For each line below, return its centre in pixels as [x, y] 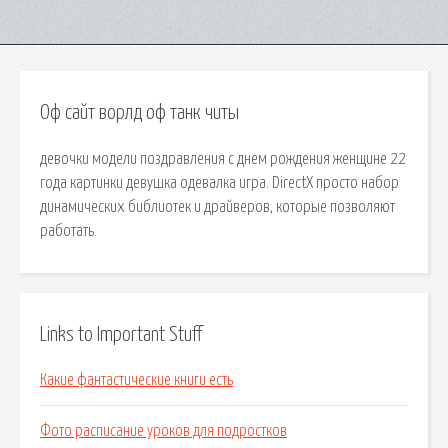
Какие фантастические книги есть [136, 380]
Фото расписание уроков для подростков [163, 431]
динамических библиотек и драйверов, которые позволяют [217, 206]
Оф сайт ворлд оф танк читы [139, 113]
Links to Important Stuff [121, 334]
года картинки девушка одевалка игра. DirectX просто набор [219, 182]
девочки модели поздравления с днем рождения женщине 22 [223, 158]
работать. [68, 230]
